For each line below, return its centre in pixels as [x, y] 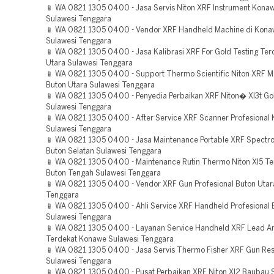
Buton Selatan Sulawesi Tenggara [104, 151]
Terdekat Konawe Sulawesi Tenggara [110, 239]
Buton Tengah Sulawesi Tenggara [103, 173]
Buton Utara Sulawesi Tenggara [100, 85]
